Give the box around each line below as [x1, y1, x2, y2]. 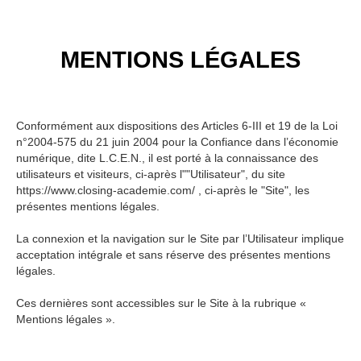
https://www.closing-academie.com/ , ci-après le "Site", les [16, 184, 309, 197]
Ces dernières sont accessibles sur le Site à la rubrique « [16, 297, 306, 309]
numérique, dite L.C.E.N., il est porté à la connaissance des [16, 151, 318, 164]
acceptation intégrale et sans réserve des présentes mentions [16, 248, 330, 261]
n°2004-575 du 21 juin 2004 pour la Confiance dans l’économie [16, 135, 338, 148]
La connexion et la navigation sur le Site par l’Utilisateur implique [16, 232, 344, 245]
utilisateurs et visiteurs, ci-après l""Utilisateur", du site [16, 168, 285, 180]
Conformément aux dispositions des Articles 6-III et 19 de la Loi [16, 119, 338, 132]
